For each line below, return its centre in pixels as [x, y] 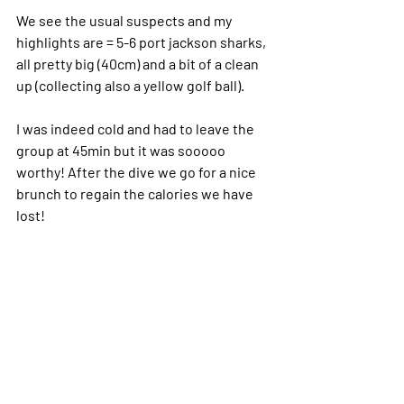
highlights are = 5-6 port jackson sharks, [142, 41]
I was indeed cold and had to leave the [137, 128]
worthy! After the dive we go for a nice [138, 171]
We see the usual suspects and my [125, 20]
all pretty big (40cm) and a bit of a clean [139, 63]
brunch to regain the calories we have [136, 193]
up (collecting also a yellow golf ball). [130, 85]
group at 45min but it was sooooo [122, 150]
